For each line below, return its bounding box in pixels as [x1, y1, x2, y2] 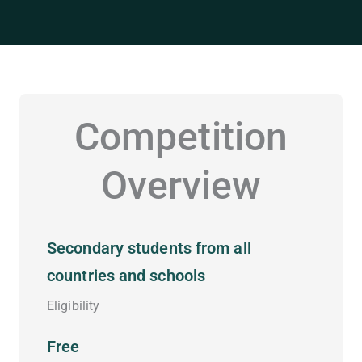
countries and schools [47, 266, 206, 286]
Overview [100, 162, 262, 209]
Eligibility [47, 298, 100, 314]
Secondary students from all [47, 238, 251, 259]
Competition [74, 114, 288, 161]
